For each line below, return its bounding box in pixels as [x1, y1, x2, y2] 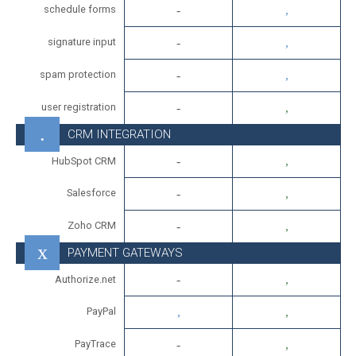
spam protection [40, 68, 116, 80]
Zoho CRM [68, 219, 116, 231]
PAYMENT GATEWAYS [68, 246, 183, 260]
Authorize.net [55, 273, 116, 285]
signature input [48, 36, 116, 48]
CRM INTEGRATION [68, 127, 171, 141]
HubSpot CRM [52, 155, 116, 167]
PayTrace [75, 338, 116, 350]
